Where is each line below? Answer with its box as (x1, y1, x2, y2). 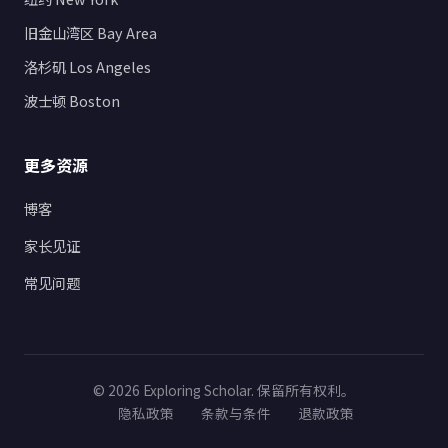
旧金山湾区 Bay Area (24, 21, 157, 43)
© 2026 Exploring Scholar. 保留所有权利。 (93, 379, 355, 400)
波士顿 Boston (24, 89, 120, 111)
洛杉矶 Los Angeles (24, 55, 151, 77)
